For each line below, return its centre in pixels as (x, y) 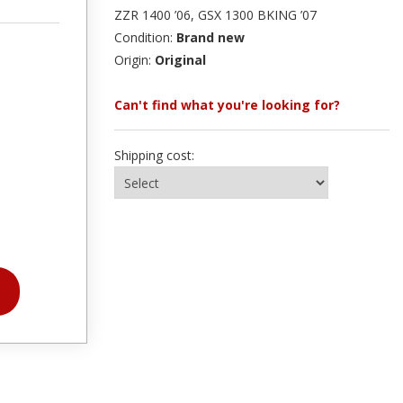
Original (180, 60)
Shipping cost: (154, 155)
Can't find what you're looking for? (227, 105)
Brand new (210, 37)
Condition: (145, 37)
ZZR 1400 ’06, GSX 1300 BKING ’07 (215, 15)
